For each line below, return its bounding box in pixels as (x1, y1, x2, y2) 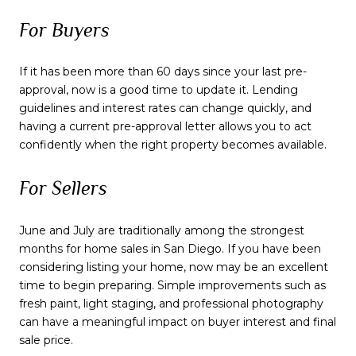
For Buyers (19, 18, 110, 41)
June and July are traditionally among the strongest (19, 222, 304, 238)
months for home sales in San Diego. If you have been (19, 241, 321, 256)
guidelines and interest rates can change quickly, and (19, 101, 311, 116)
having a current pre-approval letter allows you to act (19, 119, 311, 134)
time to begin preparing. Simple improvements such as (19, 277, 326, 292)
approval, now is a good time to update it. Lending (19, 83, 298, 98)
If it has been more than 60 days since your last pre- (19, 64, 307, 79)
